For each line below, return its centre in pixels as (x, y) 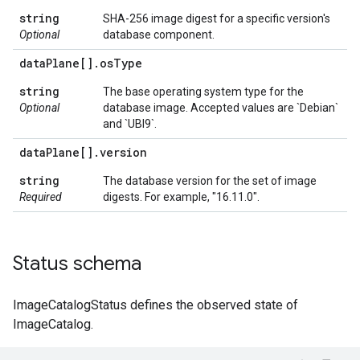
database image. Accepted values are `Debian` (221, 108)
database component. (159, 35)
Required (41, 197)
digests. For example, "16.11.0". (181, 197)
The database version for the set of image (210, 181)
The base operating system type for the (203, 92)
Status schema (77, 264)
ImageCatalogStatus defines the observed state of (155, 305)
